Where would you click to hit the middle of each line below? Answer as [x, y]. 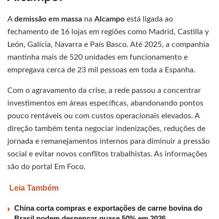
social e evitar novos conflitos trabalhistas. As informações [107, 154]
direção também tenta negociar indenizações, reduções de [106, 129]
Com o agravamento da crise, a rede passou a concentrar [104, 91]
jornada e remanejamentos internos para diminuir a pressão [109, 142]
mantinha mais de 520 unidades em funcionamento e [98, 57]
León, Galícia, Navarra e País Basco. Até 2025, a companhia [108, 45]
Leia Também [34, 188]
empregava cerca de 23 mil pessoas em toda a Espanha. [101, 70]
